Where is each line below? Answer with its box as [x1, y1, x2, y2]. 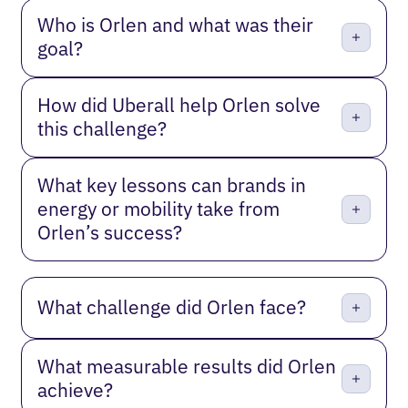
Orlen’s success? [37, 220, 183, 246]
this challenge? [37, 117, 168, 142]
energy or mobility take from [37, 197, 280, 222]
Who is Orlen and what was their [37, 13, 314, 38]
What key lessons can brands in [37, 173, 307, 199]
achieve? [37, 377, 114, 403]
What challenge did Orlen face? [37, 294, 307, 320]
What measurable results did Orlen [37, 353, 337, 379]
